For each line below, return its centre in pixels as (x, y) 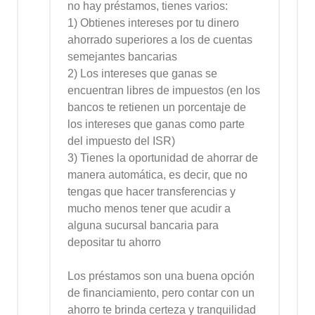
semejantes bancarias (122, 57)
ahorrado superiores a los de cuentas (160, 40)
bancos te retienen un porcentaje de (157, 108)
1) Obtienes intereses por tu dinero (153, 23)
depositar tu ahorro (114, 243)
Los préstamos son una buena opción (161, 276)
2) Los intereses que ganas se (142, 74)
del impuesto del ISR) (121, 141)
